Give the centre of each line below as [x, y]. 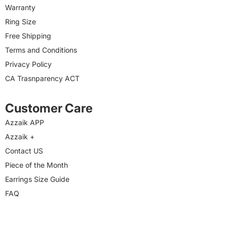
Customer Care [49, 108]
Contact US [24, 151]
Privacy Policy [28, 64]
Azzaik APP [25, 123]
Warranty [20, 8]
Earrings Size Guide [37, 179]
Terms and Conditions [41, 50]
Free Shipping [28, 36]
